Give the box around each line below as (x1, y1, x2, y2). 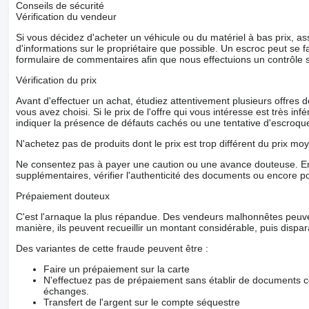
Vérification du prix (15, 74, 97, 86)
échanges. (43, 286, 89, 297)
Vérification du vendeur (15, 11, 117, 23)
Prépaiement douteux (15, 190, 110, 202)
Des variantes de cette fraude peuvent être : (15, 243, 208, 255)
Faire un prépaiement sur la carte (43, 263, 190, 275)
